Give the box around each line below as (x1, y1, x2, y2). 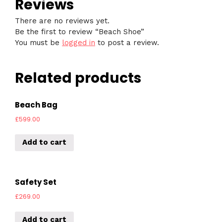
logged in (62, 38, 95, 47)
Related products (15, 68, 141, 88)
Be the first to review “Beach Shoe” (15, 27, 144, 36)
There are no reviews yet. (15, 16, 110, 25)
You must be (15, 38, 62, 47)
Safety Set (15, 177, 56, 188)
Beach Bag (15, 100, 57, 111)
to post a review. (95, 38, 159, 47)
